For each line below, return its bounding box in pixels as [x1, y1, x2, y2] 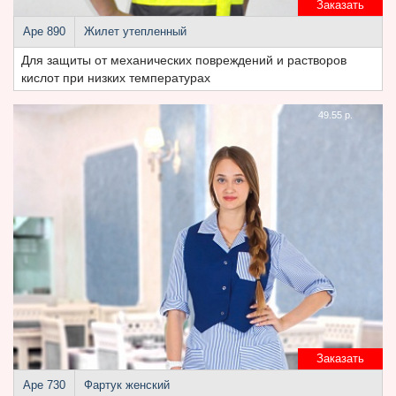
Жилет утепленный [84, 26, 187, 38]
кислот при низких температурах [21, 71, 210, 85]
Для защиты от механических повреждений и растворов [21, 53, 346, 67]
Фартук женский [84, 379, 170, 392]
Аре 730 [23, 379, 65, 392]
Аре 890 [23, 26, 65, 38]
